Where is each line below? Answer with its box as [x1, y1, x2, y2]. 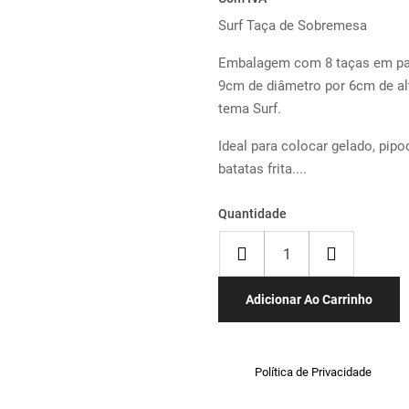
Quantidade [218, 206, 287, 221]
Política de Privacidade [255, 365, 372, 379]
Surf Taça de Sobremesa [218, 17, 367, 34]
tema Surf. [218, 100, 281, 117]
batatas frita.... [218, 161, 307, 177]
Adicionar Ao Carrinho [246, 292, 372, 307]
